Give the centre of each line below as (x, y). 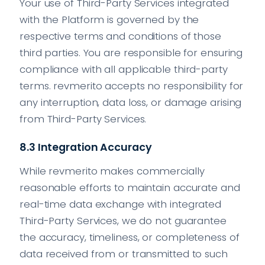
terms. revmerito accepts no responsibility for (132, 85)
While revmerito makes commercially (112, 171)
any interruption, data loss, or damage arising (131, 102)
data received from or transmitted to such (124, 254)
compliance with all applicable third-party (124, 69)
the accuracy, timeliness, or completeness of (130, 237)
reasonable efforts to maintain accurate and (130, 188)
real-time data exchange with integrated (121, 204)
